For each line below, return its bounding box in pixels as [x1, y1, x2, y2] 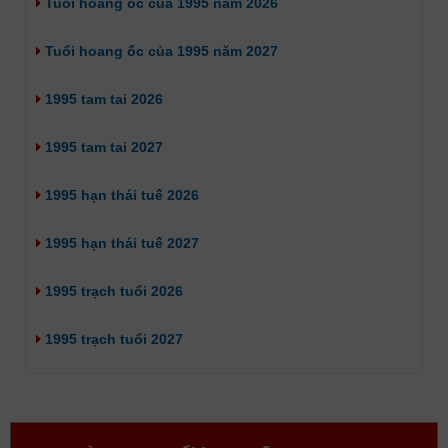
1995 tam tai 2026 [41, 90, 163, 107]
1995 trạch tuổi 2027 [41, 330, 183, 347]
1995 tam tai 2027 [41, 138, 163, 155]
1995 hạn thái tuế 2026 [41, 186, 199, 203]
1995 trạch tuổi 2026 [41, 282, 183, 299]
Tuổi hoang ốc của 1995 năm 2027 [41, 42, 278, 59]
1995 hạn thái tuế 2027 [41, 234, 199, 251]
